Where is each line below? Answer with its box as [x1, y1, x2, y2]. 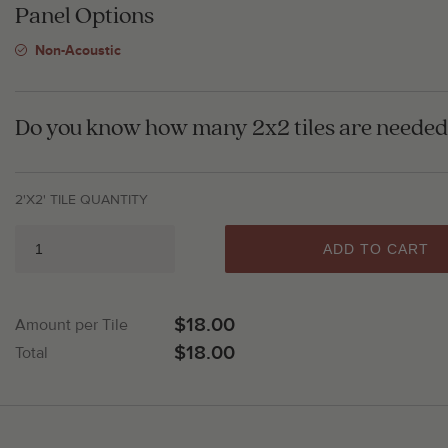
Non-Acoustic [35, 42, 121, 59]
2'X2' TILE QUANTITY [15, 191, 148, 208]
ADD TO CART [323, 241, 430, 257]
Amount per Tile [15, 315, 128, 335]
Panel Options [15, 4, 154, 28]
